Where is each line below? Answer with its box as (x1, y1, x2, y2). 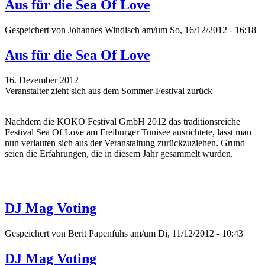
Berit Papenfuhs (68, 228, 128, 238)
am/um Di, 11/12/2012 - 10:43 (128, 228, 243, 238)
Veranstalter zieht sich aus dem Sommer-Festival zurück (5, 86, 212, 96)
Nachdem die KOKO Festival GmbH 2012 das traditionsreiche (5, 117, 240, 127)
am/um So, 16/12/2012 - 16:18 (140, 25, 256, 35)
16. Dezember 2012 (5, 75, 79, 86)
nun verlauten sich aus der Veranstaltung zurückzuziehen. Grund (5, 138, 245, 148)
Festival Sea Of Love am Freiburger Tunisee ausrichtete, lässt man (5, 127, 251, 138)
